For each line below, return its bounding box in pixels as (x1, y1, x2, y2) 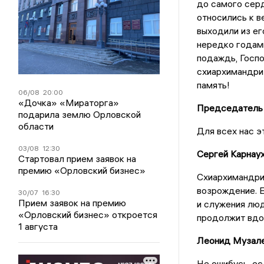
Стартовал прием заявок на (18, 152, 137, 164)
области (18, 120, 54, 132)
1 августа (18, 220, 58, 232)
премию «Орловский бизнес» (18, 164, 146, 176)
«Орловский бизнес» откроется (18, 208, 158, 220)
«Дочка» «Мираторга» (18, 96, 120, 108)
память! (196, 79, 230, 91)
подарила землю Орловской (18, 108, 141, 120)
